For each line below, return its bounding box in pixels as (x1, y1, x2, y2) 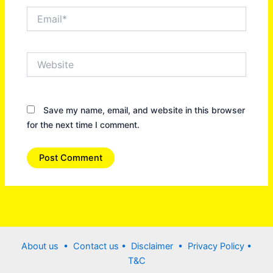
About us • (21, 241, 73, 252)
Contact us (73, 241, 121, 252)
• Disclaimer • (121, 241, 188, 252)
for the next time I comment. (27, 119, 140, 130)
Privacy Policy (188, 241, 247, 252)
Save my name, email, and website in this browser (43, 104, 246, 115)
